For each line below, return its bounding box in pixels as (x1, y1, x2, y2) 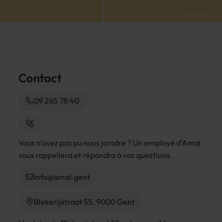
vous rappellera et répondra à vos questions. (18, 150, 172, 160)
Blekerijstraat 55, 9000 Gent (34, 197, 135, 207)
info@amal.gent (34, 172, 90, 182)
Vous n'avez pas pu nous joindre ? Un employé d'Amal (18, 138, 201, 148)
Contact (18, 70, 61, 85)
